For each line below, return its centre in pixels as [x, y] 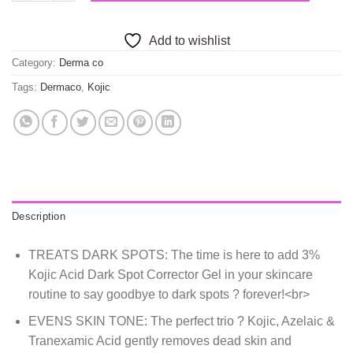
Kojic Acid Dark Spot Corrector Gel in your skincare [170, 274]
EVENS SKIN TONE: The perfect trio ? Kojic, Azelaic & [181, 321]
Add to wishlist [190, 40]
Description [39, 216]
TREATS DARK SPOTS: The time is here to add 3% [174, 255]
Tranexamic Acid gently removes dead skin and [160, 341]
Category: [35, 62]
